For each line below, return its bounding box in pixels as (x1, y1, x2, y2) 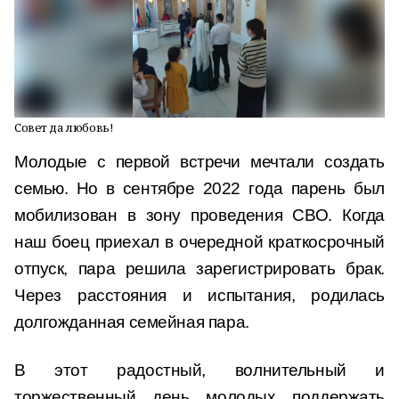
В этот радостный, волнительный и (14, 361, 385, 379)
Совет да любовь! (14, 119, 113, 135)
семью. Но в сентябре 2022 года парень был (14, 179, 385, 198)
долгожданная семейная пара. (14, 313, 249, 331)
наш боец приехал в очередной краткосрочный (14, 232, 385, 251)
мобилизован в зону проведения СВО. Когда (14, 206, 385, 224)
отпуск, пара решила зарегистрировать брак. (14, 259, 385, 278)
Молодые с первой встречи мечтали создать (14, 152, 385, 171)
